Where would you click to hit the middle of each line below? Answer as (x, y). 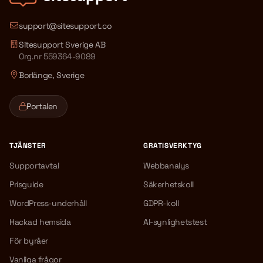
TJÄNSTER (28, 146)
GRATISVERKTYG (173, 146)
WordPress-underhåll (48, 203)
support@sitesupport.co (65, 26)
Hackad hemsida (40, 222)
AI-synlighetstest (175, 222)
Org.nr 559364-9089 (57, 56)
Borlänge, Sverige (52, 75)
